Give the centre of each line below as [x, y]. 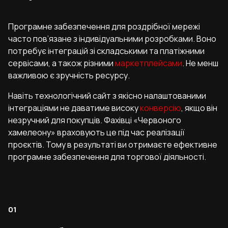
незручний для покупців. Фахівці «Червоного [95, 120]
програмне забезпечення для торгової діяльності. [107, 157]
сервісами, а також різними [62, 63]
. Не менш [200, 63]
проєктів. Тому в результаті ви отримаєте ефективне [113, 145]
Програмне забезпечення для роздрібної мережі [104, 27]
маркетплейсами [149, 63]
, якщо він [199, 108]
